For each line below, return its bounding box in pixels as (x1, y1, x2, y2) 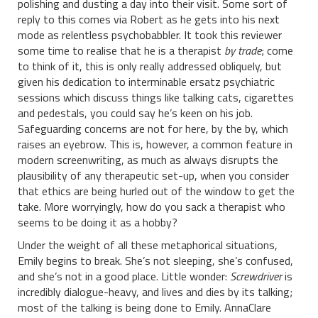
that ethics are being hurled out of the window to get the (18, 182, 295, 199)
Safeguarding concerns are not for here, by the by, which (18, 119, 288, 137)
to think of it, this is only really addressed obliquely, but (18, 57, 282, 75)
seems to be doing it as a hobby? (18, 213, 177, 231)
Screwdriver (230, 267, 282, 285)
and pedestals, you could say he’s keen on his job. (18, 104, 253, 121)
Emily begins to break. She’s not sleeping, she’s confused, (18, 251, 293, 269)
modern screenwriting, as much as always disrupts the (18, 150, 278, 168)
